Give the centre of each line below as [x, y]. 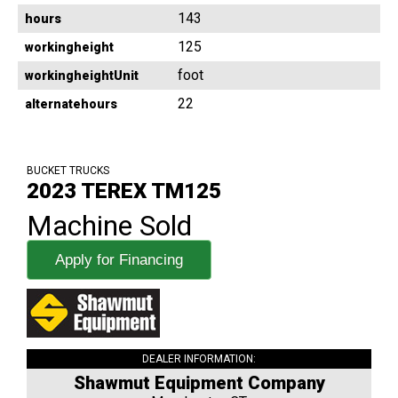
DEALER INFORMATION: [199, 359]
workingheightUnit [82, 76]
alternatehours [71, 104]
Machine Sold [109, 226]
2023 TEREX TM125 [124, 191]
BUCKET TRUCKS [68, 171]
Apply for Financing [119, 260]
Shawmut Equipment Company [199, 383]
